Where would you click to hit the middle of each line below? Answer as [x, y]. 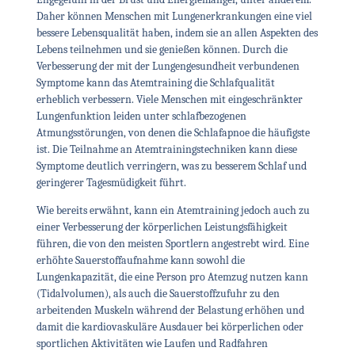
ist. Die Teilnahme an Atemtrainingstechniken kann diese [166, 149]
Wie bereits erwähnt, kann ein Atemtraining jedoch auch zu [173, 211]
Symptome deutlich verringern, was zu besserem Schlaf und [171, 166]
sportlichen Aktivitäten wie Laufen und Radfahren [152, 344]
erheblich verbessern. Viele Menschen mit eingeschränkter [169, 99]
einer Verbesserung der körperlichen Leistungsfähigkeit [162, 227]
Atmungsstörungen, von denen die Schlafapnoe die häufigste [173, 132]
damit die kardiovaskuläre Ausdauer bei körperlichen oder [170, 327]
